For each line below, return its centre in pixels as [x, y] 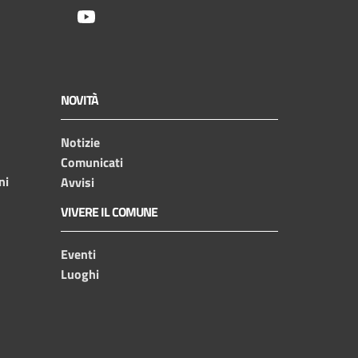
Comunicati [92, 162]
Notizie [80, 142]
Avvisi [78, 182]
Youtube [117, 16]
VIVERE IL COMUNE [109, 211]
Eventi [78, 254]
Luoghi [80, 274]
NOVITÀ [80, 99]
